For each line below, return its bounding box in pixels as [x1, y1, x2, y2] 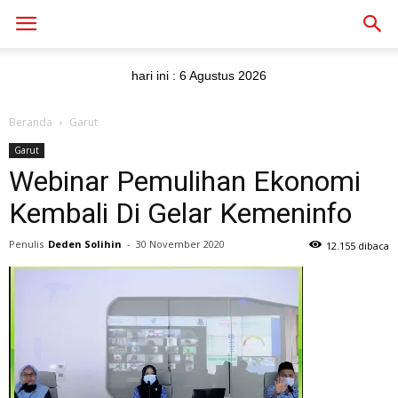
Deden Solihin [48, 237, 122, 251]
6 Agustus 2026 [179, 68, 267, 83]
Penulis [9, 237, 44, 251]
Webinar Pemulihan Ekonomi [9, 164, 361, 198]
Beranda [9, 115, 52, 130]
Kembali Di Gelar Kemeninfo [9, 196, 352, 230]
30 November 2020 [136, 237, 225, 251]
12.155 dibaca [326, 239, 389, 252]
